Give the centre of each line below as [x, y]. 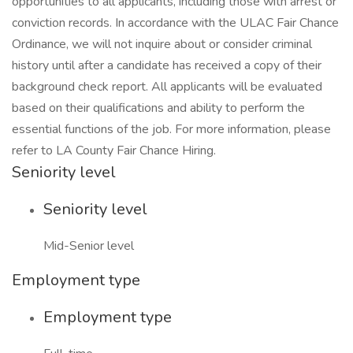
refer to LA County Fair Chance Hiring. [114, 150]
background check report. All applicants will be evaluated [167, 87]
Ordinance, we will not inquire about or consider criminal [162, 44]
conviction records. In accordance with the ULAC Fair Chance [175, 23]
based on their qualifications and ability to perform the [158, 108]
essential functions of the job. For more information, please [171, 129]
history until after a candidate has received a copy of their [167, 65]
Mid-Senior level [89, 246]
